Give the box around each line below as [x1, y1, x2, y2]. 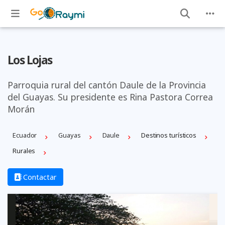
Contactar [21, 172, 57, 182]
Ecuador [13, 131, 37, 140]
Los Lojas [8, 52, 52, 68]
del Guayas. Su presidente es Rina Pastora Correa [8, 90, 213, 103]
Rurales [13, 146, 36, 156]
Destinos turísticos [141, 131, 197, 140]
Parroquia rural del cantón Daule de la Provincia [8, 78, 206, 91]
